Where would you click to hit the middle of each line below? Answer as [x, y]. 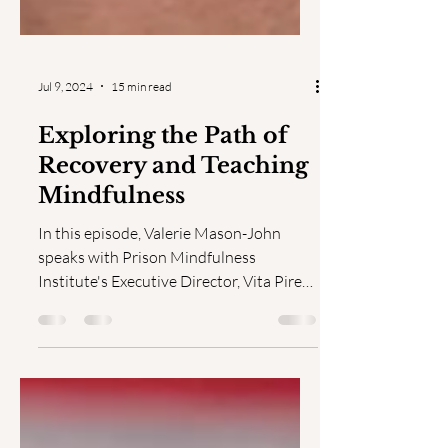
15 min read [141, 198]
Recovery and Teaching [173, 277]
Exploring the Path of [163, 247]
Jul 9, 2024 [65, 198]
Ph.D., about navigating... [143, 417]
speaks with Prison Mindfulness [147, 369]
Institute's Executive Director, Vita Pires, [175, 393]
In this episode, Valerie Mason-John [159, 345]
